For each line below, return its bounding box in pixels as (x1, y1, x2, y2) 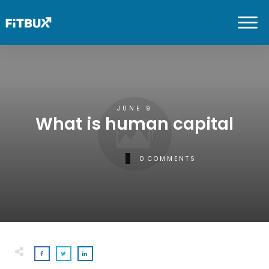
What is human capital (35, 112, 234, 136)
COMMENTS (147, 154, 196, 163)
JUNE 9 (116, 104, 153, 113)
